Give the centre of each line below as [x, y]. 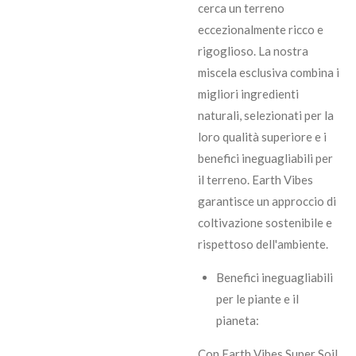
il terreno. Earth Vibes [255, 180]
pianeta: [237, 321]
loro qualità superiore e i [262, 137]
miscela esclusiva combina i [269, 73]
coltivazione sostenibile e [265, 223]
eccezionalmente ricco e [261, 30]
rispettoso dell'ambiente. [263, 244]
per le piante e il [257, 299]
